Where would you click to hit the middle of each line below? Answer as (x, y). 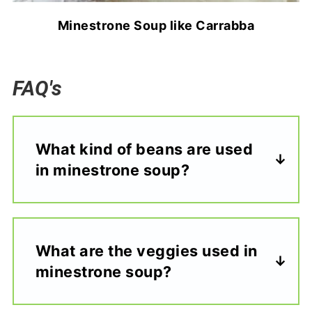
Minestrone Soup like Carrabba (156, 26)
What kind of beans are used (144, 149)
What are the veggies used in (146, 251)
